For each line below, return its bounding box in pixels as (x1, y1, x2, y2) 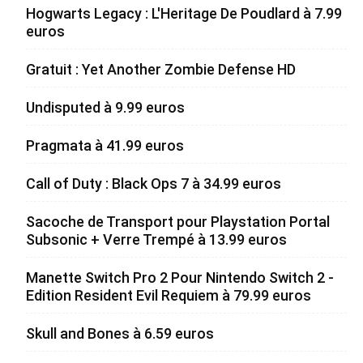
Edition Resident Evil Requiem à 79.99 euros (26, 287, 311, 304)
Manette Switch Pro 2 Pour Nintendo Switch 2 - (26, 269, 334, 286)
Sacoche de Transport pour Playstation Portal (26, 213, 330, 230)
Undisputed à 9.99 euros (26, 99, 185, 116)
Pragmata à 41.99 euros (26, 137, 184, 154)
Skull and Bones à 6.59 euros (26, 325, 214, 342)
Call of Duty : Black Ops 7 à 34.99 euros (26, 175, 281, 192)
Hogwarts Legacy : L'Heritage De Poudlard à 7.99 (26, 5, 342, 22)
